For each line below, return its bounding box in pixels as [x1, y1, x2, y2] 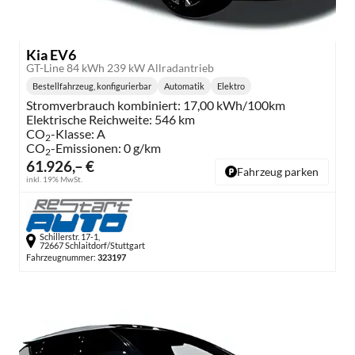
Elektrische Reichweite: [26, 111, 152, 127]
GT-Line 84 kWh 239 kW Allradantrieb [26, 61, 214, 74]
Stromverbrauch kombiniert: [26, 97, 181, 113]
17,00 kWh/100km [183, 97, 285, 113]
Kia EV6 [26, 45, 76, 63]
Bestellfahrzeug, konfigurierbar [32, 80, 151, 91]
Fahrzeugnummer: [26, 252, 96, 263]
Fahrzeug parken [237, 164, 319, 178]
